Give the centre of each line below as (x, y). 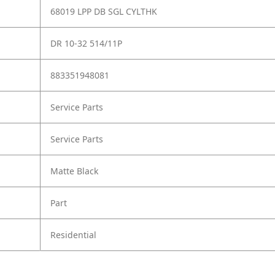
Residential (73, 235)
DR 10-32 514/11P (86, 43)
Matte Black (74, 171)
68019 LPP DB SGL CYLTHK (104, 11)
